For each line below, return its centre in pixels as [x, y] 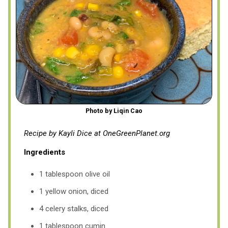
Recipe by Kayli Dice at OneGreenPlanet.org [97, 133]
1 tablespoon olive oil [75, 174]
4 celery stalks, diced [74, 208]
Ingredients [45, 152]
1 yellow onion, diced [74, 191]
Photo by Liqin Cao [114, 110]
